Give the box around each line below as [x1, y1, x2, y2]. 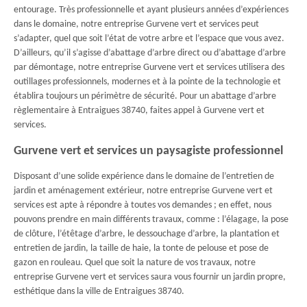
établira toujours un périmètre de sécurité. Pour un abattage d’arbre [14, 91, 276, 101]
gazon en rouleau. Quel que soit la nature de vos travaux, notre [14, 258, 256, 268]
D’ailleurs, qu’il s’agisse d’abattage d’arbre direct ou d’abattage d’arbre [14, 48, 286, 58]
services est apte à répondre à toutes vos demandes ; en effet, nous [14, 200, 271, 210]
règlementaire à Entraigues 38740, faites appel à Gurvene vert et [14, 106, 265, 116]
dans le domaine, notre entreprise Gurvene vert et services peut [14, 19, 259, 29]
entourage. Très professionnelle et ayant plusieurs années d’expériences [14, 5, 288, 15]
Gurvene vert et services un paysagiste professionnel [14, 145, 283, 158]
